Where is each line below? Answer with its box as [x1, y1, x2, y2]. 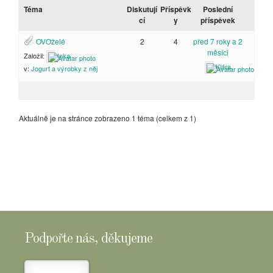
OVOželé [36, 36, 65, 46]
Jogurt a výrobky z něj [31, 63, 97, 74]
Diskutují [127, 4, 158, 15]
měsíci [207, 47, 229, 57]
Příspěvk [160, 4, 192, 15]
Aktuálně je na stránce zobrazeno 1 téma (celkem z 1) [19, 113, 196, 124]
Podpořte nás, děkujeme [24, 232, 152, 246]
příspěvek [200, 15, 235, 26]
